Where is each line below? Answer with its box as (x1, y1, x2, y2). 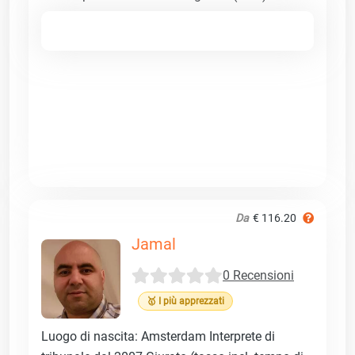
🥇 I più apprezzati (147, 295, 224, 307)
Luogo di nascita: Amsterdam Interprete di (41, 328, 275, 344)
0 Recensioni (223, 268, 294, 284)
